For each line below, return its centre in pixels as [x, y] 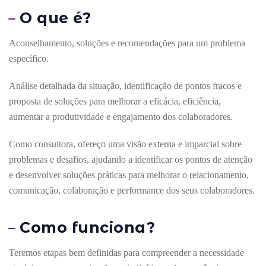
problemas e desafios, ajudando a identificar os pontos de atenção [131, 159]
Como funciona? [85, 227]
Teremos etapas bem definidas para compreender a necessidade [126, 252]
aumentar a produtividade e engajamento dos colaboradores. [121, 116]
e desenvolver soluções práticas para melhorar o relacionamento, [129, 175]
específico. [29, 58]
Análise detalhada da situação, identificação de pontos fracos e [125, 85]
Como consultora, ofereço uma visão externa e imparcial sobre [125, 144]
